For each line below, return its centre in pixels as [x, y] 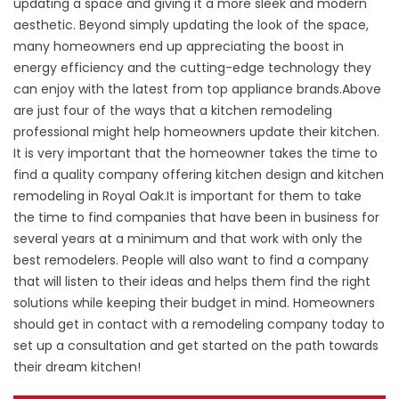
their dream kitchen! [77, 367]
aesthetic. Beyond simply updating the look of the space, [191, 25]
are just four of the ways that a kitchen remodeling [173, 110]
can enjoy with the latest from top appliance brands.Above [197, 89]
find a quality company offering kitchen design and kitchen [199, 175]
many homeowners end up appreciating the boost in [179, 46]
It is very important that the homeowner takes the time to [195, 153]
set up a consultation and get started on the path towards [196, 346]
